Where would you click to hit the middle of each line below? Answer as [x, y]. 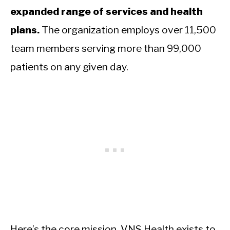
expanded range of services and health [107, 12]
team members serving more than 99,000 [106, 49]
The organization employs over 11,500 [128, 30]
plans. [25, 30]
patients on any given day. [69, 67]
